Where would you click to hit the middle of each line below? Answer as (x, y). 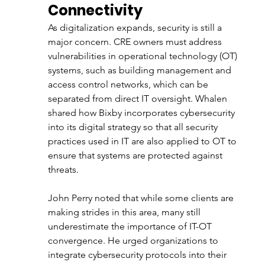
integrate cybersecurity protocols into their (138, 255)
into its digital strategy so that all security (134, 127)
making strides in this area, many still (125, 212)
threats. (63, 169)
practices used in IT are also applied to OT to (143, 141)
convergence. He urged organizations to (134, 240)
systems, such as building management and (140, 70)
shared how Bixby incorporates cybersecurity (142, 113)
